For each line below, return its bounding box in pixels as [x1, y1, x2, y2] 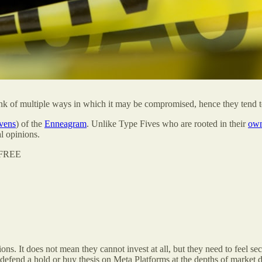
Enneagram [44, 119, 87, 129]
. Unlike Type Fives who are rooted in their [87, 119, 248, 129]
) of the [16, 119, 44, 129]
